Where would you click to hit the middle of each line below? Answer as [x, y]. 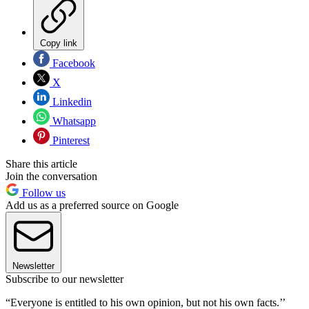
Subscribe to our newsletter [64, 279]
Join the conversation [51, 176]
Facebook [72, 63]
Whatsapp [73, 121]
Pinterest [70, 140]
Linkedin [71, 101]
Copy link [59, 43]
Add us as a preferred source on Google [92, 205]
